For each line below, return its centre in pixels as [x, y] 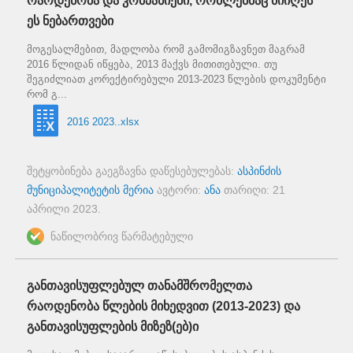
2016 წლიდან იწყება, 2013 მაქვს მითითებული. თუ [152, 65]
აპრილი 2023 [62, 208]
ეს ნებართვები [70, 21]
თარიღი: [247, 190]
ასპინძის [259, 171]
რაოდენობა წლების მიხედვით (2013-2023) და [163, 306]
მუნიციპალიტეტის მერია [90, 190]
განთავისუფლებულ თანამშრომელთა [139, 285]
